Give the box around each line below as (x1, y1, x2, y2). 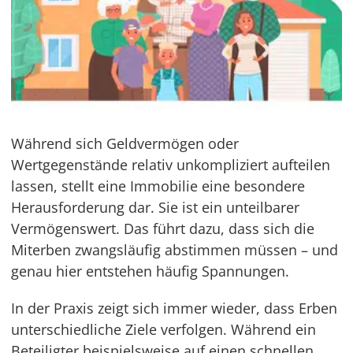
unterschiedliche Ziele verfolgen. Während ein (11, 320, 317, 340)
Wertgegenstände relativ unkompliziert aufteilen (11, 155, 331, 175)
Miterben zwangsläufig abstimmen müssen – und (11, 240, 339, 260)
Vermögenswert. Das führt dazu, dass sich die (11, 219, 315, 239)
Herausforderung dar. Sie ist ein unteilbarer (11, 198, 300, 217)
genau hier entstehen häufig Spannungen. (11, 262, 290, 281)
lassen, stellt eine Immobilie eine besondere (11, 176, 306, 196)
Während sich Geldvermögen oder (11, 134, 240, 154)
